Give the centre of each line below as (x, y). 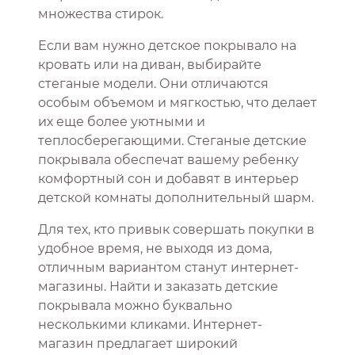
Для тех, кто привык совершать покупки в (176, 230)
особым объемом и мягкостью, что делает (177, 103)
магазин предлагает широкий (138, 344)
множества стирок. (101, 14)
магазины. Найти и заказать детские (158, 287)
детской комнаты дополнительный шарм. (176, 198)
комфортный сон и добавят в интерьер (168, 179)
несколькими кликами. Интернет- (150, 325)
